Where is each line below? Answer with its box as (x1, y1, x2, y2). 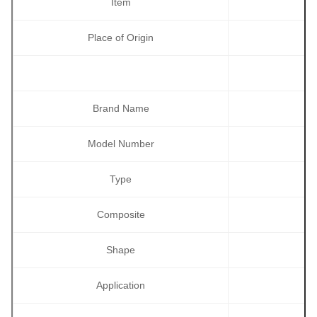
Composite (96, 209, 145, 221)
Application (96, 279, 145, 292)
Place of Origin (88, 32, 154, 44)
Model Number (87, 138, 154, 150)
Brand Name (92, 103, 149, 115)
